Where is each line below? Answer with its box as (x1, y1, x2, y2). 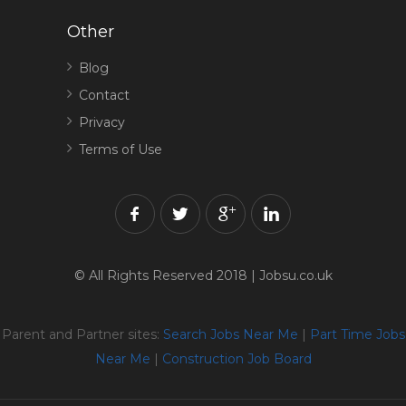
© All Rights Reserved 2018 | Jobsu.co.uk (73, 267, 333, 284)
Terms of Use (79, 141, 162, 158)
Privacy (79, 114, 125, 130)
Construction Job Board (161, 351, 312, 367)
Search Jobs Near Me (162, 326, 298, 343)
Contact (79, 87, 130, 103)
